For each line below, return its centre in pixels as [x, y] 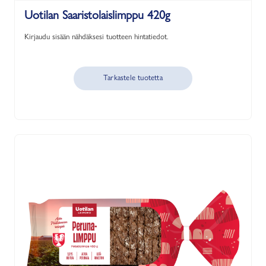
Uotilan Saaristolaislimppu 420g [97, 15]
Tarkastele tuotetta [133, 77]
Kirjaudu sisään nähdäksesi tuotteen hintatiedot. [96, 36]
